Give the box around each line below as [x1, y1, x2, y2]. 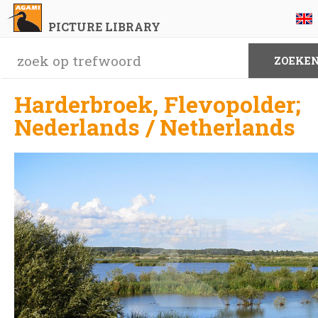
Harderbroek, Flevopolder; [14, 89, 301, 119]
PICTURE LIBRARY [48, 19, 160, 34]
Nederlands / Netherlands [14, 111, 295, 142]
